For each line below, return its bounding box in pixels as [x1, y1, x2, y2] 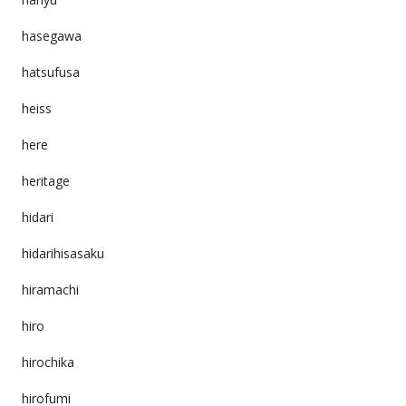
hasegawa [21, 26, 82, 44]
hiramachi [21, 280, 79, 298]
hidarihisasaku [21, 244, 104, 262]
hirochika [21, 353, 74, 371]
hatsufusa [21, 63, 80, 81]
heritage [21, 171, 70, 189]
